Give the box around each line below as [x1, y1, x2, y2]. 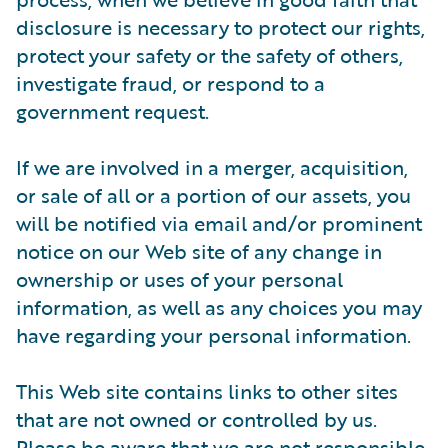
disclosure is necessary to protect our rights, [16, 12, 425, 42]
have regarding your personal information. [16, 320, 411, 350]
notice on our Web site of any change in [16, 236, 382, 266]
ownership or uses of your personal [16, 264, 343, 294]
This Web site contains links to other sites [16, 376, 398, 406]
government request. [16, 96, 209, 126]
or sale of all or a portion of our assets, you [16, 180, 411, 210]
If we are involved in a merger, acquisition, [16, 152, 408, 182]
